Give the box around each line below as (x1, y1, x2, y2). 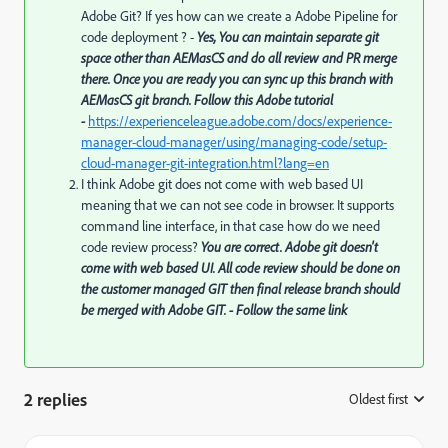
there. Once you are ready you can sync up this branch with (81, 70, 393, 88)
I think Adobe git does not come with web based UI (81, 175, 363, 193)
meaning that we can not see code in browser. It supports (81, 196, 394, 214)
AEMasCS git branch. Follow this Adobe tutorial (81, 91, 333, 109)
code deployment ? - (81, 28, 197, 46)
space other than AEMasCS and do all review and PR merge (81, 49, 397, 67)
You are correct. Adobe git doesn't (201, 238, 378, 256)
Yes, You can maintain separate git (197, 28, 379, 46)
